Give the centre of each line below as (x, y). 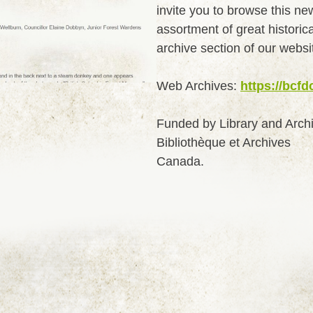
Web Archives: (198, 86)
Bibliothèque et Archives (224, 143)
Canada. (180, 162)
